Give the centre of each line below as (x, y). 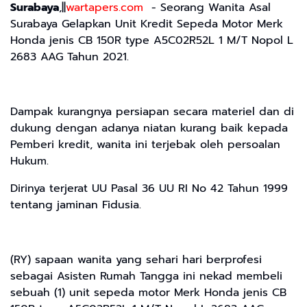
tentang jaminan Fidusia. (76, 205)
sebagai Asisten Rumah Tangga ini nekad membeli (146, 276)
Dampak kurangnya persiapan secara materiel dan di (152, 111)
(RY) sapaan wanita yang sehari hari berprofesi (136, 259)
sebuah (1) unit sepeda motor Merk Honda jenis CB (148, 292)
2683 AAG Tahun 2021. (70, 57)
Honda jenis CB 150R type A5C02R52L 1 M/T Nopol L (152, 40)
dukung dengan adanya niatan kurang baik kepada (149, 128)
